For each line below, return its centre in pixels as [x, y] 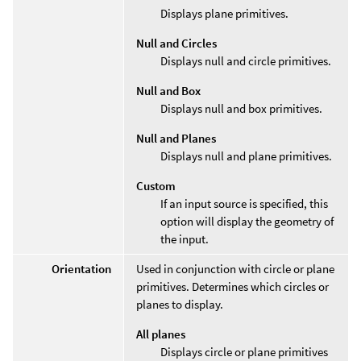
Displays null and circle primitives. [246, 60]
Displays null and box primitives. [241, 108]
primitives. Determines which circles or [232, 286]
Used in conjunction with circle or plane [235, 268]
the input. [185, 239]
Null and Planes [176, 138]
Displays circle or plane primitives [244, 351]
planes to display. [180, 304]
